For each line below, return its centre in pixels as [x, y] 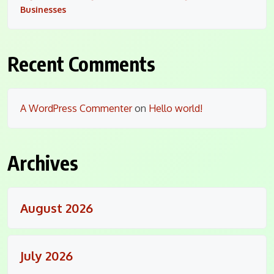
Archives [43, 162]
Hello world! [176, 108]
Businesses [43, 9]
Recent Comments [81, 63]
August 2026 [57, 208]
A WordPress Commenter [76, 108]
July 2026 [46, 255]
